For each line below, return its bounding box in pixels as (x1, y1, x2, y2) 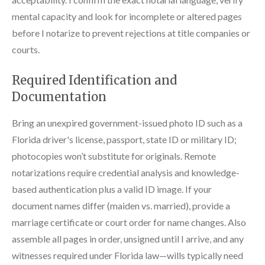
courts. (12, 43, 40, 55)
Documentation (12, 89, 106, 105)
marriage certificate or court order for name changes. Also (12, 216, 246, 228)
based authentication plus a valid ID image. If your (12, 183, 212, 195)
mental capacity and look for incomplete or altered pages (12, 10, 242, 22)
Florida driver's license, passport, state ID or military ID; (12, 133, 237, 145)
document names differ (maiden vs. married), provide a (12, 199, 230, 211)
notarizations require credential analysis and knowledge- (12, 166, 240, 178)
